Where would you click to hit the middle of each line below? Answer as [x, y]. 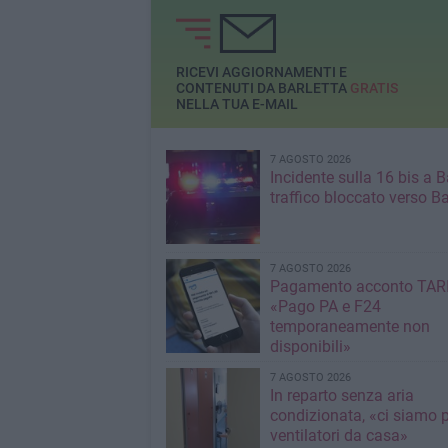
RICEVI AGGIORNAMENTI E [261, 72]
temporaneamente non [349, 326]
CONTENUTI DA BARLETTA [262, 88]
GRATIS [373, 88]
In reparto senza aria [341, 395]
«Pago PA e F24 [325, 306]
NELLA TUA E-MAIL [236, 104]
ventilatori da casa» [338, 435]
